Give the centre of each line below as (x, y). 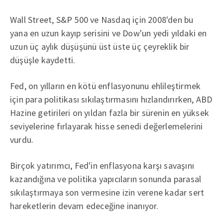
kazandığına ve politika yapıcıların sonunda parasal (106, 179)
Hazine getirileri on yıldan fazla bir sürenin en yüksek (110, 113)
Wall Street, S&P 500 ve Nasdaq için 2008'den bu (102, 20)
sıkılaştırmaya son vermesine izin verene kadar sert (107, 192)
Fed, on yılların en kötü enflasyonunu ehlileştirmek (106, 86)
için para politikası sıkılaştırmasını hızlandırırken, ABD (111, 99)
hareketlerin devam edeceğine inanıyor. (84, 206)
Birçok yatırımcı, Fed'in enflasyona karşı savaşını (102, 166)
